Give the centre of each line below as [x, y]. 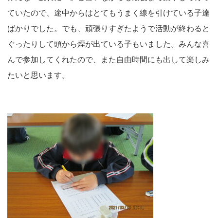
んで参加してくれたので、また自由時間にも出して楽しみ [109, 60]
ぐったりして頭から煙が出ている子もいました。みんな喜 [109, 44]
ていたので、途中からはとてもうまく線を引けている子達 [109, 13]
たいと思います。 [38, 75]
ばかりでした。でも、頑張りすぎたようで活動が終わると [109, 29]
